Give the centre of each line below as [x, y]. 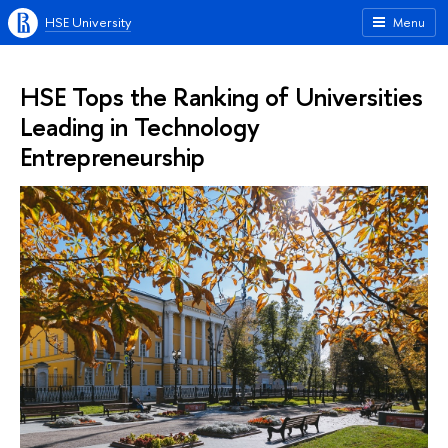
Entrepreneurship [112, 156]
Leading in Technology [140, 126]
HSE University [88, 22]
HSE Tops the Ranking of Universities [221, 96]
